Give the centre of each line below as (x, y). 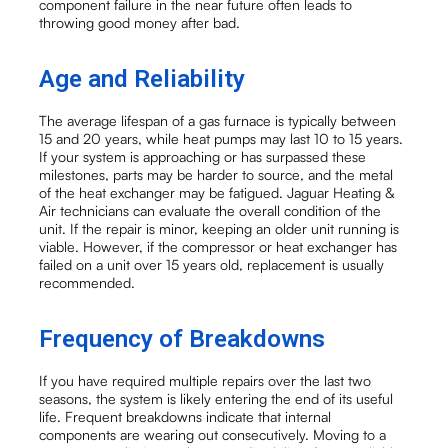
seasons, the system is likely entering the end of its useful (216, 399)
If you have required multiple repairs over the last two (205, 381)
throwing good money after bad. (140, 22)
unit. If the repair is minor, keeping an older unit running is (219, 228)
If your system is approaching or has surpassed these (203, 156)
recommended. (87, 282)
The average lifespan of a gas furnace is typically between (218, 120)
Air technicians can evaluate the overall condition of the (210, 210)
